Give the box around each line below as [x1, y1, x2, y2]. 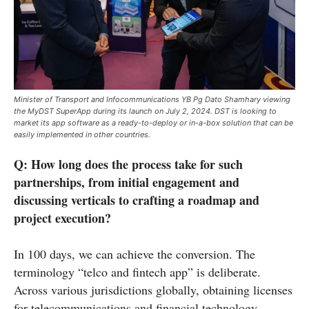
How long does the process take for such [31, 155, 243, 174]
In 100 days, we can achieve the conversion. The [14, 246, 255, 263]
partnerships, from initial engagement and [14, 173, 239, 192]
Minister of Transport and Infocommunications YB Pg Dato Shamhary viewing [14, 94, 290, 105]
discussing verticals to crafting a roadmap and [14, 191, 259, 210]
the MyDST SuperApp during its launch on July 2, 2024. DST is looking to [14, 106, 277, 117]
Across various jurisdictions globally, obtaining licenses [14, 281, 292, 299]
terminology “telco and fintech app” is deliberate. [14, 263, 261, 281]
